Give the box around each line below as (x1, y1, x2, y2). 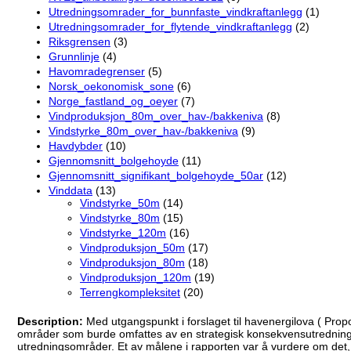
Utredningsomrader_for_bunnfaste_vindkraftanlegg (49, 5, 302, 19)
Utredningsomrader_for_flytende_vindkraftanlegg (49, 20, 292, 34)
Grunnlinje (49, 50, 100, 63)
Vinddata (49, 184, 92, 197)
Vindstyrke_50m (80, 197, 160, 210)
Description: (17, 314, 86, 327)
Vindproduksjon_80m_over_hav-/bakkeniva (49, 110, 263, 123)
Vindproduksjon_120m (80, 271, 191, 284)
